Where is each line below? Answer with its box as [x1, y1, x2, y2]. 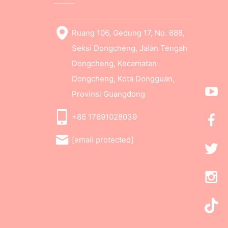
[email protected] [71, 135, 133, 145]
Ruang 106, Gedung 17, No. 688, [71, 28, 185, 38]
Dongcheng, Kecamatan [71, 59, 157, 68]
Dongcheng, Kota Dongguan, [71, 74, 175, 83]
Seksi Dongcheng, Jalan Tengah [71, 43, 187, 53]
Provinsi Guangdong [71, 89, 145, 99]
